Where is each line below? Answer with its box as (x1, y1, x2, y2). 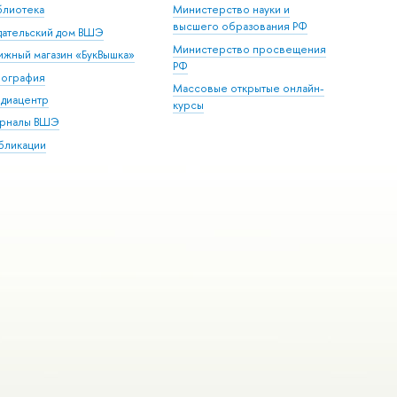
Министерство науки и (173, 2, 291, 18)
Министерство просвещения (173, 41, 327, 57)
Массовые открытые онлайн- (173, 81, 325, 97)
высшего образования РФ (173, 19, 308, 35)
